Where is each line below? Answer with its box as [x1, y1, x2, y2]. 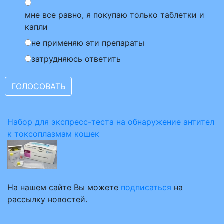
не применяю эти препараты [31, 38, 144, 48]
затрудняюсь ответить [31, 54, 121, 64]
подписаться [121, 182, 171, 192]
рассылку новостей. [7, 194, 87, 204]
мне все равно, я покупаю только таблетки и [25, 10, 204, 20]
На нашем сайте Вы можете [7, 182, 121, 192]
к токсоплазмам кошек [7, 129, 99, 139]
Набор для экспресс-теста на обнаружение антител [7, 117, 214, 127]
